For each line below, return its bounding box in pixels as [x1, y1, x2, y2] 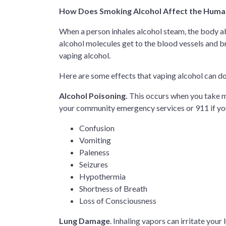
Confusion [79, 123, 115, 133]
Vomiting [79, 135, 111, 145]
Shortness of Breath [79, 184, 147, 193]
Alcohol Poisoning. [59, 91, 129, 100]
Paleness [79, 147, 109, 157]
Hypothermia [79, 172, 126, 181]
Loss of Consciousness [79, 196, 156, 205]
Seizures [79, 159, 108, 169]
